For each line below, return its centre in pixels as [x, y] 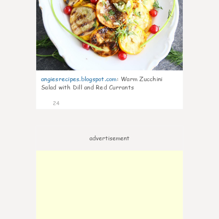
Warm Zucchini [142, 79]
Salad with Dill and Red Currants [88, 87]
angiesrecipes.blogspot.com [79, 79]
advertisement [109, 138]
